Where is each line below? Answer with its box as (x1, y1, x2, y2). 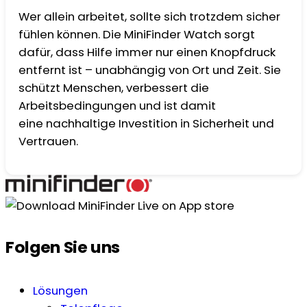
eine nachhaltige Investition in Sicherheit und (19, 115, 275, 132)
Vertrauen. (19, 133, 82, 150)
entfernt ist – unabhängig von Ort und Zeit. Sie (19, 62, 282, 79)
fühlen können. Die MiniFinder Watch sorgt (19, 26, 256, 43)
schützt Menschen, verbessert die (19, 79, 210, 97)
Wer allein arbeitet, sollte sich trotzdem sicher (19, 8, 281, 25)
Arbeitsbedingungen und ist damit (19, 97, 217, 114)
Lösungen (33, 282, 88, 299)
